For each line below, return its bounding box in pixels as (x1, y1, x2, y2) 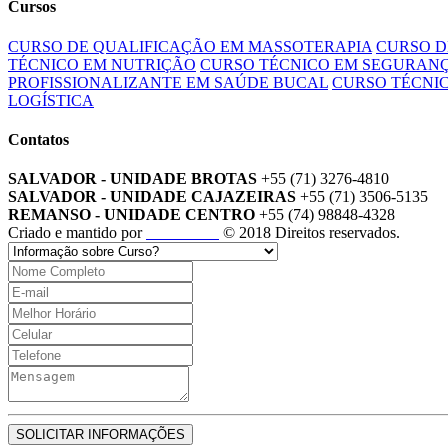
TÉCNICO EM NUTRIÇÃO (8, 55, 196, 73)
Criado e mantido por (8, 224, 146, 242)
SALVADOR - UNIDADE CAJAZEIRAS (8, 188, 296, 206)
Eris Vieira (146, 224, 219, 242)
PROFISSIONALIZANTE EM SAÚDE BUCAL (8, 73, 328, 91)
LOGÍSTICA (8, 91, 94, 109)
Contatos (8, 130, 69, 148)
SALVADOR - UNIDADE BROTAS (8, 170, 257, 188)
